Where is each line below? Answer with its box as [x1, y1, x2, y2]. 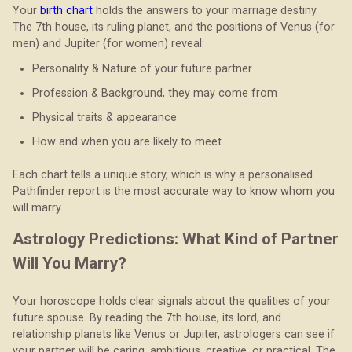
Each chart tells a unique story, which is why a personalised [13, 167, 313, 181]
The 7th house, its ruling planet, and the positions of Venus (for [13, 20, 335, 35]
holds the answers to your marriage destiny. [93, 4, 318, 18]
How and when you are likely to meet [32, 134, 222, 148]
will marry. [13, 200, 63, 214]
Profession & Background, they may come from [32, 86, 277, 100]
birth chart [40, 4, 93, 18]
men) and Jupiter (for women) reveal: [13, 37, 204, 51]
